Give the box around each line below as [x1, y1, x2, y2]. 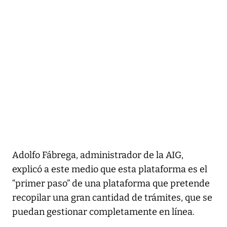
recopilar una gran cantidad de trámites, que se [12, 192, 212, 204]
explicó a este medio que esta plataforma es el [12, 164, 207, 175]
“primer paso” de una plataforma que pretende [12, 178, 210, 190]
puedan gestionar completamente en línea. [12, 206, 195, 218]
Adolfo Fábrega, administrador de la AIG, [12, 149, 183, 161]
